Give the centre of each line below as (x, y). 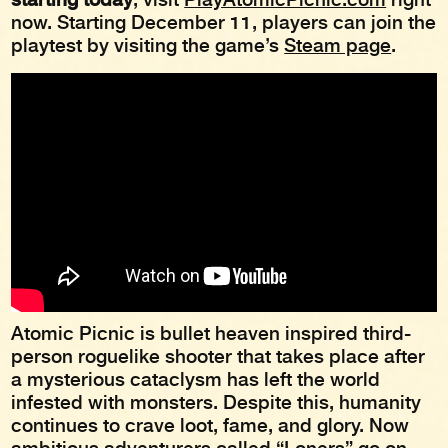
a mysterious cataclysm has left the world (196, 380)
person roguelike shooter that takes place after (218, 357)
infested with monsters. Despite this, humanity (216, 403)
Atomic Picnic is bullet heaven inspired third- (211, 334)
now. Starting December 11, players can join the (224, 23)
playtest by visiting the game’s (148, 46)
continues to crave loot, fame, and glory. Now (210, 426)
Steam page (338, 46)
